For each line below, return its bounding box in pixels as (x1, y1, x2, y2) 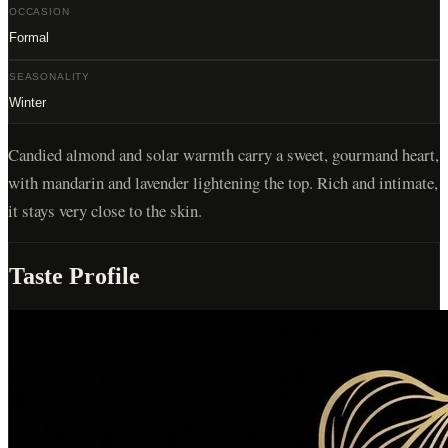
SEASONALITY (9, 70, 91, 82)
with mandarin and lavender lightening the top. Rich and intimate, (8, 170, 438, 194)
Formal (9, 30, 49, 46)
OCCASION (9, 6, 70, 18)
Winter (9, 95, 46, 110)
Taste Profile (9, 262, 140, 289)
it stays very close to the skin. (8, 198, 202, 222)
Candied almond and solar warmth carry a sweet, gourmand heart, (8, 142, 439, 166)
